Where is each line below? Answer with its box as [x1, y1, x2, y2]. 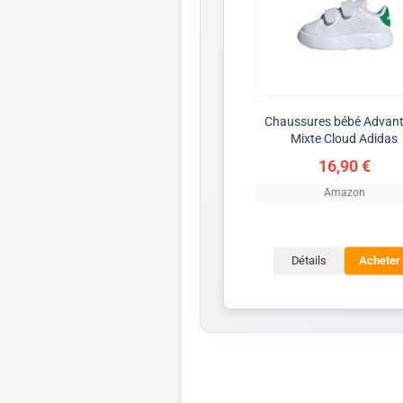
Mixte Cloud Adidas [291, 130, 399, 146]
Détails [291, 254, 327, 268]
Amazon [323, 185, 365, 199]
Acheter [359, 254, 400, 268]
